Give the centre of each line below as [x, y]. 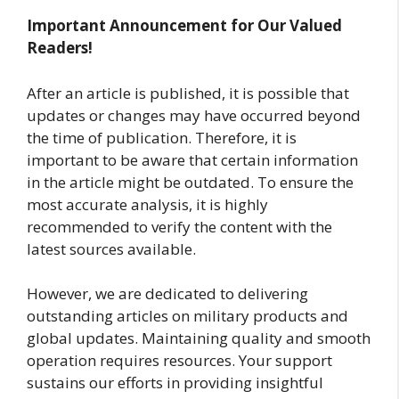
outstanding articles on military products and [187, 316]
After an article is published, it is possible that [188, 93]
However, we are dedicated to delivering [167, 294]
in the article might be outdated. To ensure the [190, 182]
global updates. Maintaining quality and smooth [199, 338]
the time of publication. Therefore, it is [162, 137]
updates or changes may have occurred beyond [194, 115]
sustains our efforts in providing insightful [175, 383]
